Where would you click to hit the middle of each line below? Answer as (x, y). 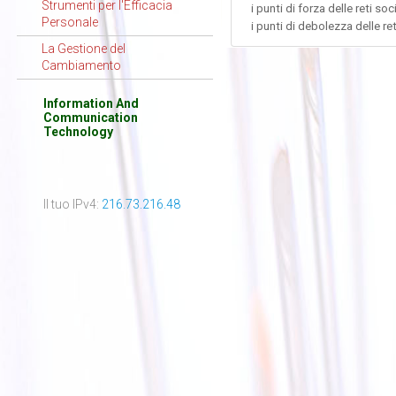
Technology (78, 132)
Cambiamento (82, 65)
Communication (90, 118)
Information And (91, 103)
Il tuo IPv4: (72, 204)
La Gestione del (84, 49)
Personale (70, 22)
